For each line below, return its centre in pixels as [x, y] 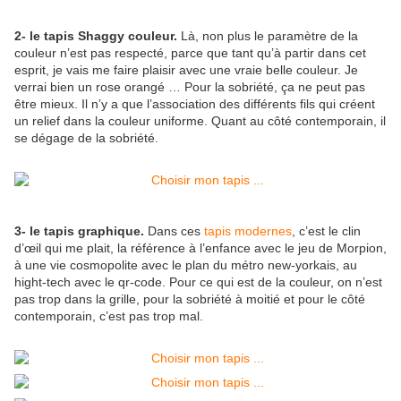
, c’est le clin [326, 231]
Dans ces [174, 231]
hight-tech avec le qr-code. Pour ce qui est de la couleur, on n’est [198, 282]
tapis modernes [248, 231]
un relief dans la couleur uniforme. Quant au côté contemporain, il [200, 121]
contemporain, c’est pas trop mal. [109, 316]
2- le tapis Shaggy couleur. [96, 36]
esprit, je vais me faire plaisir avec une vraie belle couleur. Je [186, 70]
